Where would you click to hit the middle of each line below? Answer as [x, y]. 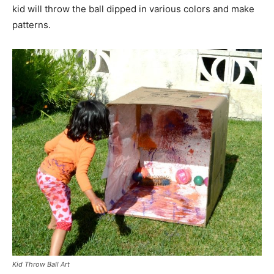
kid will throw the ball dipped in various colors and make [133, 9]
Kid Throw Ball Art [41, 265]
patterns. [31, 25]
